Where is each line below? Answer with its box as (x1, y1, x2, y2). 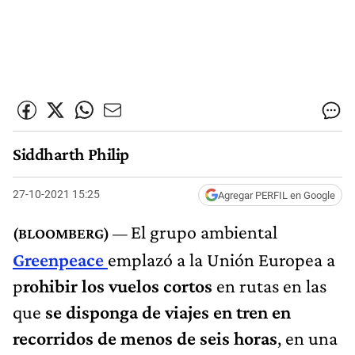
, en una (277, 326, 338, 349)
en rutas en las (216, 274, 326, 296)
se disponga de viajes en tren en (45, 300, 291, 323)
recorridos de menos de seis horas (13, 326, 277, 349)
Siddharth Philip (13, 144, 129, 165)
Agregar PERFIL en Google (218, 189, 335, 201)
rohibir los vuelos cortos (23, 274, 216, 296)
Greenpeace (13, 248, 104, 270)
